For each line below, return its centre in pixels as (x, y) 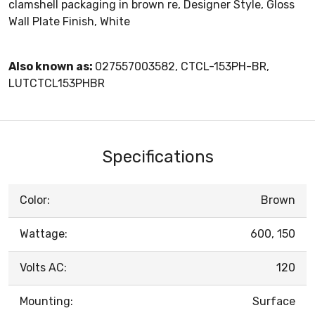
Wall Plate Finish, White (69, 21)
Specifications (157, 156)
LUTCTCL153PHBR (57, 83)
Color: (35, 200)
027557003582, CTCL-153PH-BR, (182, 66)
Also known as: (52, 66)
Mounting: (46, 301)
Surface (274, 301)
